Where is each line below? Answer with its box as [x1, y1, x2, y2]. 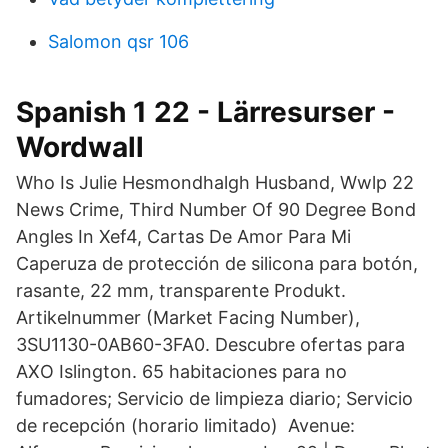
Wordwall [16, 130, 144, 164]
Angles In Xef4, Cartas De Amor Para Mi [16, 226, 356, 247]
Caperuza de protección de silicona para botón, [16, 253, 418, 274]
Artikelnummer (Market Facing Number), [16, 307, 360, 328]
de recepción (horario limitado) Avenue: [16, 415, 355, 436]
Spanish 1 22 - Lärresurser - [16, 95, 395, 129]
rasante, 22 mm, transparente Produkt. [16, 280, 346, 301]
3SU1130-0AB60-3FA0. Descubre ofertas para [16, 334, 405, 355]
